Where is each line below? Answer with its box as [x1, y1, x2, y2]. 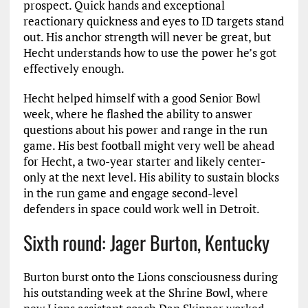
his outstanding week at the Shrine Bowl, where [23, 285, 268, 300]
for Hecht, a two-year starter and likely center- [23, 153, 265, 169]
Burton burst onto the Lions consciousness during [23, 269, 278, 285]
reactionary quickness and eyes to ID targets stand [23, 13, 284, 29]
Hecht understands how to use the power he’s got [23, 45, 276, 60]
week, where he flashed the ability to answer [23, 106, 252, 122]
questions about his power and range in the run [23, 122, 267, 137]
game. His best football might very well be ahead [23, 137, 274, 153]
